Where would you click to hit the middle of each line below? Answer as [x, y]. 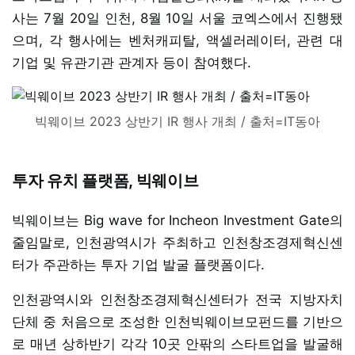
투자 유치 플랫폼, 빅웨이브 [105, 180]
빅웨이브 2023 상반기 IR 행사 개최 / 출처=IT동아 [177, 121]
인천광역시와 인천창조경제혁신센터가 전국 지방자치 [177, 299]
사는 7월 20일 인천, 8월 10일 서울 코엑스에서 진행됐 [177, 18]
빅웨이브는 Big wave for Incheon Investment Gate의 [177, 220]
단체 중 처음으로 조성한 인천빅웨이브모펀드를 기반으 [177, 321]
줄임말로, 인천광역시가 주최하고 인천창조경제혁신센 [177, 242]
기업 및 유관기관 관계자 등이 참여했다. [132, 62]
